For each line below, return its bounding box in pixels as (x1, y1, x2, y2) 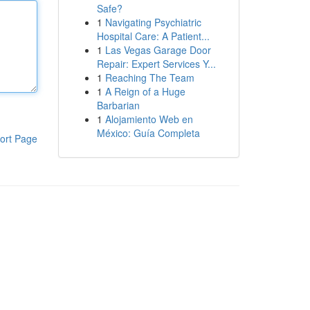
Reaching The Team (104, 71, 194, 84)
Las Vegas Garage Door (104, 43, 211, 57)
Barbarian (96, 98, 140, 112)
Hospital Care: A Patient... (96, 29, 210, 43)
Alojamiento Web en (104, 112, 193, 126)
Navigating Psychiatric (104, 15, 201, 29)
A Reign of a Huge (104, 84, 185, 98)
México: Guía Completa (96, 126, 200, 140)
